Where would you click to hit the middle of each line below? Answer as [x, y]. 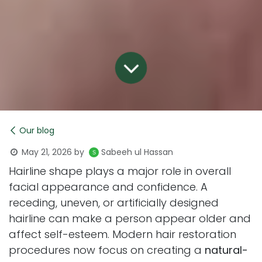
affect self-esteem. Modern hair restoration [123, 234]
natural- [226, 250]
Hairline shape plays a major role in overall [120, 171]
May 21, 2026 [47, 152]
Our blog [37, 130]
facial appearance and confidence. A [108, 187]
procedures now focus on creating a [107, 250]
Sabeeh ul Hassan [137, 152]
